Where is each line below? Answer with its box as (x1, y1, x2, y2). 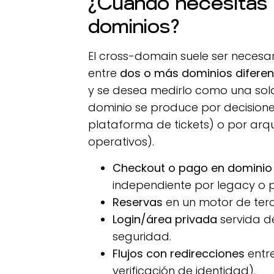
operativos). (88, 134, 155, 150)
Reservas (113, 194, 163, 210)
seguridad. (113, 228, 172, 244)
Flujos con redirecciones (113, 245, 245, 261)
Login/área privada (113, 211, 218, 227)
